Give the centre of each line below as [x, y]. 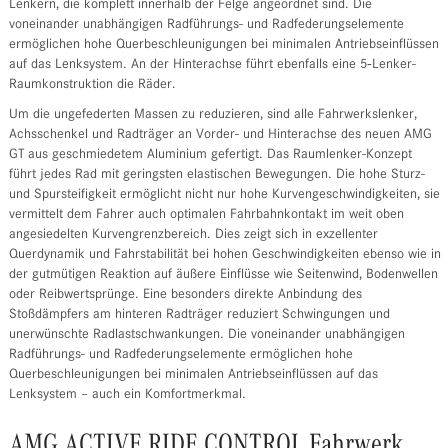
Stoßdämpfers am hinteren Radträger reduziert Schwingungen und [199, 315]
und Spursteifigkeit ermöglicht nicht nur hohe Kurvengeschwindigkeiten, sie [224, 195]
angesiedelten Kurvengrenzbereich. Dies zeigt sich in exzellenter [193, 235]
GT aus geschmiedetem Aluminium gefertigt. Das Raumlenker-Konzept [210, 155]
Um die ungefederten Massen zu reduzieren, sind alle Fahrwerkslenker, [212, 115]
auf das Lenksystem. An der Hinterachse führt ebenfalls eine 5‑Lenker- [212, 65]
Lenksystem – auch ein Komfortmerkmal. [127, 395]
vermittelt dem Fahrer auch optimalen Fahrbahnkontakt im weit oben [206, 215]
